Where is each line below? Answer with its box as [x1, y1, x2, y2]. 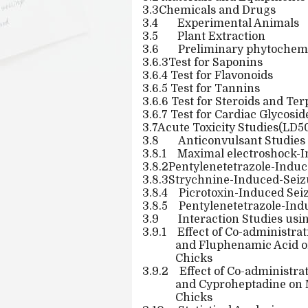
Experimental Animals [177, 17, 299, 30]
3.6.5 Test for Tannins [142, 82, 260, 95]
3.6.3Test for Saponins [142, 56, 263, 69]
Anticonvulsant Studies [178, 135, 305, 147]
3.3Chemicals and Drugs [142, 4, 276, 16]
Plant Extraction [177, 30, 265, 43]
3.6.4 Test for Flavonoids [142, 69, 273, 82]
